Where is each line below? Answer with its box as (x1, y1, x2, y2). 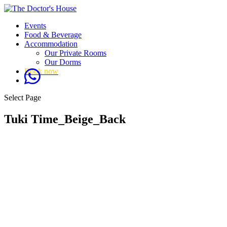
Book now (24, 67, 58, 75)
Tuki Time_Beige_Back (4, 112, 126, 126)
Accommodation (24, 40, 78, 48)
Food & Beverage (24, 30, 82, 39)
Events (24, 21, 46, 30)
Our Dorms (45, 58, 81, 66)
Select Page (4, 93, 41, 102)
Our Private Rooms (45, 49, 106, 57)
